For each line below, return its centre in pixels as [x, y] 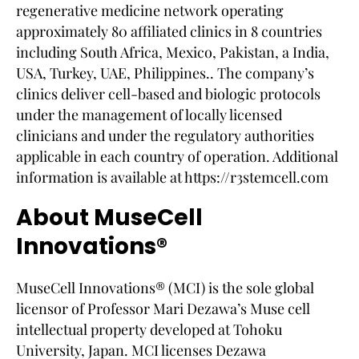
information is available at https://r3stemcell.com [172, 177]
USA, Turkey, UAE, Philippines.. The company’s [165, 73]
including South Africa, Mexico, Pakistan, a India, [173, 52]
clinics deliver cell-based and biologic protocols [168, 93]
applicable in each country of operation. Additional [177, 156]
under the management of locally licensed [149, 114]
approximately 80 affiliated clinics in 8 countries [169, 31]
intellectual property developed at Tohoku [149, 329]
